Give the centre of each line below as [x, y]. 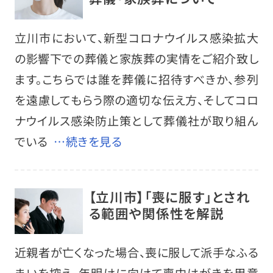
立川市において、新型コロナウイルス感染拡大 [136, 37]
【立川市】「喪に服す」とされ [169, 196]
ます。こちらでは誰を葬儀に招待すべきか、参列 [136, 79]
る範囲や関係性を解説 [156, 213]
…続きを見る [88, 141]
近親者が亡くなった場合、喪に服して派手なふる [136, 252]
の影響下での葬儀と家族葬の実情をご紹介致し [136, 58]
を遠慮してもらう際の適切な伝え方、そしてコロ [136, 100]
